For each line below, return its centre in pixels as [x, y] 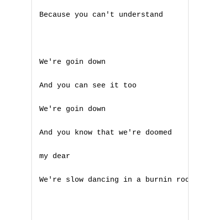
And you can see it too [90, 86]
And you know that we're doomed [108, 133]
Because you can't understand [103, 15]
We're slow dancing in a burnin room [119, 180]
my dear [57, 157]
